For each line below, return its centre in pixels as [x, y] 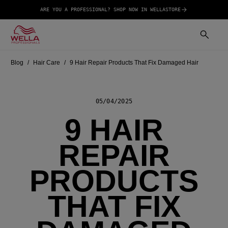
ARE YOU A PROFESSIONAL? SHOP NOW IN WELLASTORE [110, 9]
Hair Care [47, 62]
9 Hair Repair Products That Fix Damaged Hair [134, 62]
